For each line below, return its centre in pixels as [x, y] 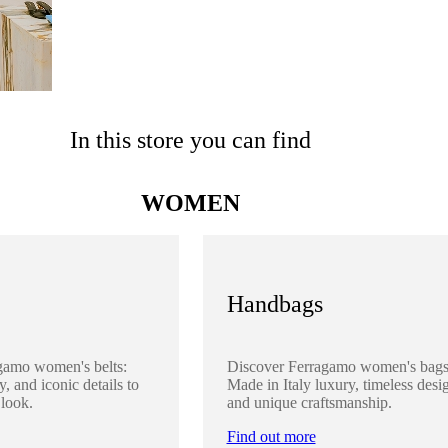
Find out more [271, 436]
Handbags [274, 303]
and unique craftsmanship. [309, 402]
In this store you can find [190, 139]
